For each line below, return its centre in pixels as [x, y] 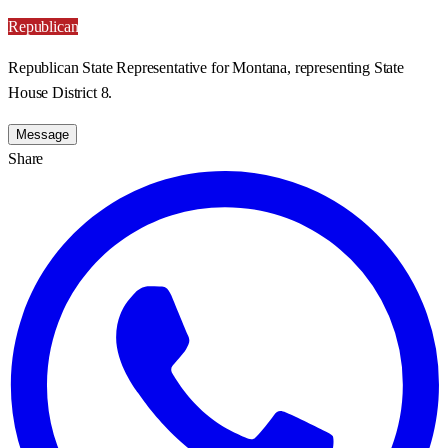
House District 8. [60, 92]
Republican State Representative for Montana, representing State [206, 67]
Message [42, 134]
